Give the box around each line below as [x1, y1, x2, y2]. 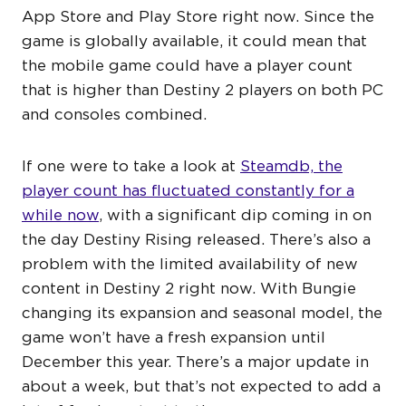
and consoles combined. [22, 105, 207, 124]
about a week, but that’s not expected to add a [22, 377, 381, 396]
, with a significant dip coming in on [99, 206, 372, 225]
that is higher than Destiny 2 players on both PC [22, 81, 383, 100]
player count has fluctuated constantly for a [22, 181, 354, 200]
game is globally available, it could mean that [22, 32, 367, 51]
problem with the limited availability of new [22, 255, 358, 274]
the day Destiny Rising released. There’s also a [22, 230, 371, 249]
